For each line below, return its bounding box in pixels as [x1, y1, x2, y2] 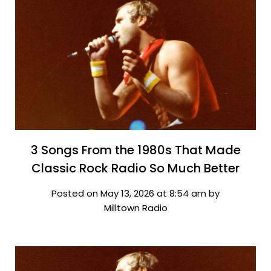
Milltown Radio [103, 201, 168, 214]
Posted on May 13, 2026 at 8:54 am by [51, 186, 220, 200]
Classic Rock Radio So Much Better [31, 159, 240, 177]
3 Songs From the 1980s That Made [30, 141, 241, 158]
